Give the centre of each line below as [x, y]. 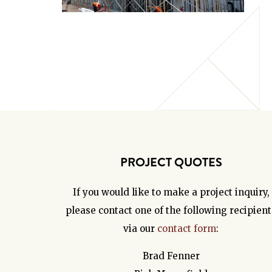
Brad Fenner [171, 256]
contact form [187, 228]
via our [140, 228]
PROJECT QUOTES [171, 162]
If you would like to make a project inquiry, [171, 192]
